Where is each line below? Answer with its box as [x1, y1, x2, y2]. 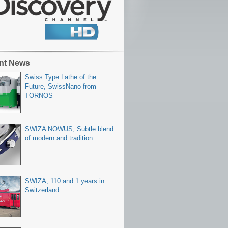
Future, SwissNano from [25, 82, 96, 91]
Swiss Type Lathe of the [25, 73, 96, 81]
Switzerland [25, 186, 59, 194]
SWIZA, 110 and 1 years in [25, 177, 104, 185]
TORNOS [25, 92, 53, 100]
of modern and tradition [25, 134, 93, 142]
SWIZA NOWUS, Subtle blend [25, 125, 113, 133]
